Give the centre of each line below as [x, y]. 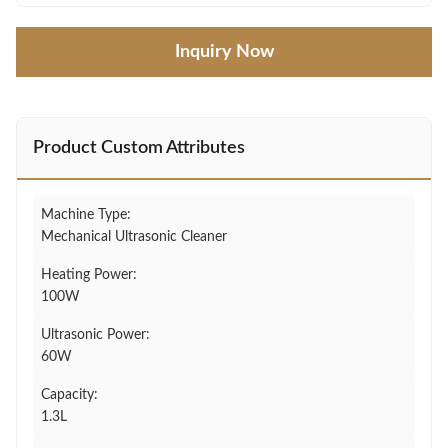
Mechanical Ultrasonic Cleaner [134, 237]
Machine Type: [86, 215]
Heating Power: [89, 275]
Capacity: [69, 395]
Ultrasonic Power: [95, 335]
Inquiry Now [224, 52]
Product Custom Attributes [139, 148]
